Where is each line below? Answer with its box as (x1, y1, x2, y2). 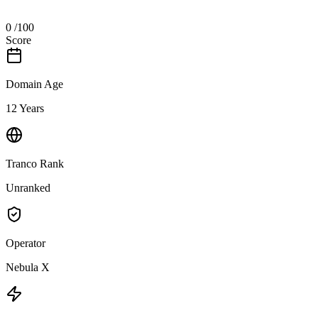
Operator (6, 236, 45, 249)
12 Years (6, 102, 44, 114)
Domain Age (6, 77, 63, 90)
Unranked (6, 181, 50, 194)
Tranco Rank (6, 157, 64, 170)
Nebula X (6, 261, 50, 273)
